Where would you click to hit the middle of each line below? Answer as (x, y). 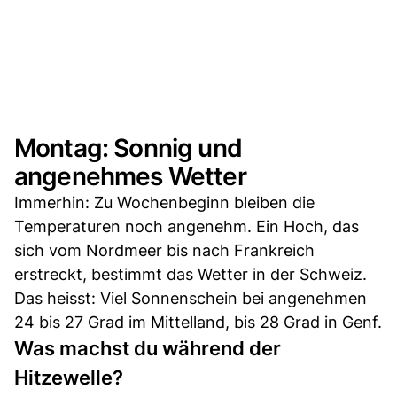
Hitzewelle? (69, 377)
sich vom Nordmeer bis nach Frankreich (164, 250)
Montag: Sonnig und (128, 148)
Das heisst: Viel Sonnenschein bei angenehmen (191, 298)
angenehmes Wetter (130, 176)
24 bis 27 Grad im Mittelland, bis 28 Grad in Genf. (198, 322)
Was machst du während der (148, 348)
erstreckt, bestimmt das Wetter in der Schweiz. (191, 274)
